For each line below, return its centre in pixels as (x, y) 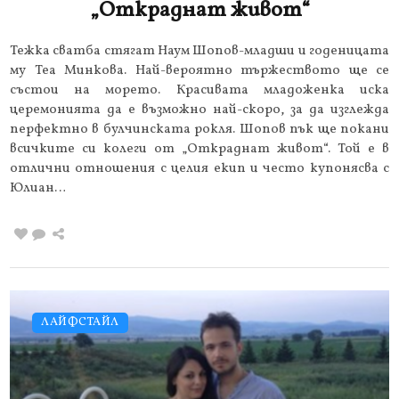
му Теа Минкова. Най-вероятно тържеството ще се (199, 70)
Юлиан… (38, 188)
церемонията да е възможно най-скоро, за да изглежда (199, 110)
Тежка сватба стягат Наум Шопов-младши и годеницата (199, 51)
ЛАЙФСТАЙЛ (80, 322)
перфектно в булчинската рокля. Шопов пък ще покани (199, 129)
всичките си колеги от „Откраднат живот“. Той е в (199, 149)
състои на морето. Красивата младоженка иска (199, 90)
